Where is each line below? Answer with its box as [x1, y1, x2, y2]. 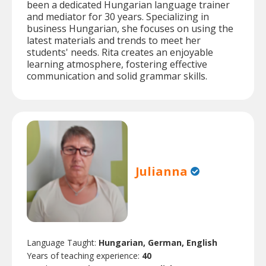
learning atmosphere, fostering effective [27, 58, 207, 71]
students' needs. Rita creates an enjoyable [27, 46, 213, 59]
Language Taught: [27, 236, 99, 248]
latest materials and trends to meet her [27, 34, 201, 47]
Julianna [135, 163, 188, 180]
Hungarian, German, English [99, 236, 217, 248]
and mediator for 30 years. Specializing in [27, 10, 209, 24]
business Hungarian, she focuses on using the [27, 22, 233, 36]
